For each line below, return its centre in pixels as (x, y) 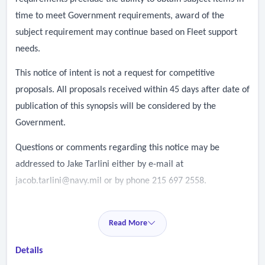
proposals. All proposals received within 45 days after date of (132, 90)
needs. (28, 49)
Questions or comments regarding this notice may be (117, 148)
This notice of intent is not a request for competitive (115, 74)
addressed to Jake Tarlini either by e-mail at (99, 164)
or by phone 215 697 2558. (154, 181)
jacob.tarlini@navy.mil (59, 181)
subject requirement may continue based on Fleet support (126, 32)
